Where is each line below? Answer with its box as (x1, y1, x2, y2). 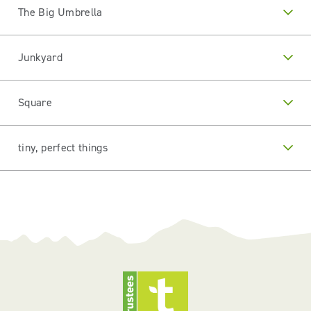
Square (18, 94, 53, 110)
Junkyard (18, 49, 62, 65)
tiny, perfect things (18, 140, 108, 155)
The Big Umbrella (18, 4, 103, 19)
